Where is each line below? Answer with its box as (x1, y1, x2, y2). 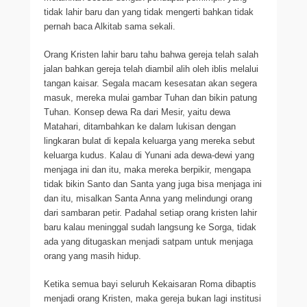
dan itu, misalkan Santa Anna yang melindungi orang (44, 193, 252, 204)
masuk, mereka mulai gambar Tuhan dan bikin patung (44, 93, 257, 103)
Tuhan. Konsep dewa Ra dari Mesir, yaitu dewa (44, 107, 230, 117)
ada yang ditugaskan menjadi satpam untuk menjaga (44, 236, 253, 247)
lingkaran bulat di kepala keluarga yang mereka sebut (44, 136, 255, 146)
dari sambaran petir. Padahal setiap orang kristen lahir (44, 208, 257, 218)
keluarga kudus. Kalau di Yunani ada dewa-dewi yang (44, 150, 254, 160)
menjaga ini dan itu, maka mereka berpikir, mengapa (44, 164, 251, 175)
